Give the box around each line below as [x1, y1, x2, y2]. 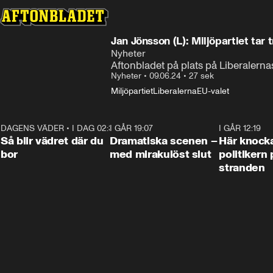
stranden [219, 161, 265, 174]
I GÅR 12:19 [219, 123, 261, 133]
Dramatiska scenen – [110, 134, 218, 147]
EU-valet [197, 86, 229, 96]
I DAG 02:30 [72, 123, 118, 133]
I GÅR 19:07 [110, 123, 154, 133]
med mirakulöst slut [110, 147, 211, 161]
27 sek [189, 71, 214, 81]
